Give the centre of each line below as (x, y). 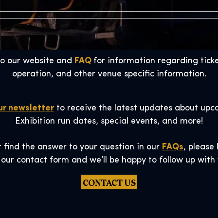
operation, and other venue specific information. (109, 74)
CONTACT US (109, 182)
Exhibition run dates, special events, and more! (109, 121)
